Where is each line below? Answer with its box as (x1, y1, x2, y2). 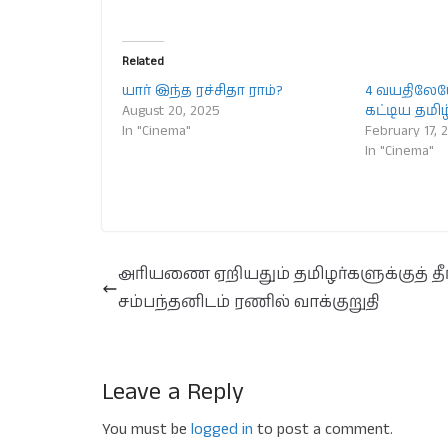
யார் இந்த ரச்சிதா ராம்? (122, 81, 283, 101)
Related (122, 53, 164, 70)
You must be (102, 418, 191, 441)
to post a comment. (253, 418, 393, 441)
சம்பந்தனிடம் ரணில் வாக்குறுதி (118, 291, 379, 314)
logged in (191, 418, 253, 441)
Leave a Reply (102, 375, 244, 409)
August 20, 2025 (122, 101, 220, 121)
